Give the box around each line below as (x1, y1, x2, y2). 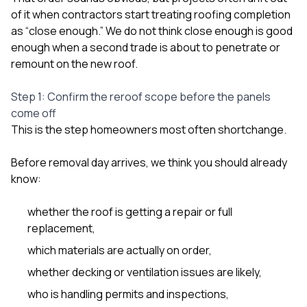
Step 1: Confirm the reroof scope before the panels (11, 88, 271, 104)
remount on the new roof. (11, 56, 138, 71)
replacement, (27, 220, 95, 236)
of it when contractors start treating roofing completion (11, 6, 291, 22)
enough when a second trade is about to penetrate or (11, 39, 280, 55)
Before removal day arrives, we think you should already (11, 154, 287, 170)
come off (11, 105, 56, 121)
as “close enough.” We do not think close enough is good (11, 23, 293, 38)
